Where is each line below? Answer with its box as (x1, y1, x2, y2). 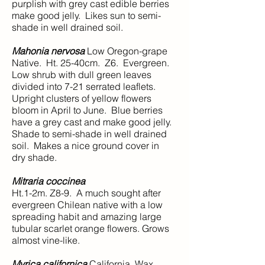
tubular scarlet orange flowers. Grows (12, 222, 169, 234)
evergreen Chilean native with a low (12, 199, 163, 211)
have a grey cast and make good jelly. (12, 116, 174, 128)
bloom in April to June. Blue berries (12, 104, 163, 116)
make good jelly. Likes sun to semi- (12, 9, 161, 21)
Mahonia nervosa (12, 45, 85, 57)
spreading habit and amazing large (12, 211, 161, 222)
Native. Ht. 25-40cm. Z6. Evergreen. (12, 57, 172, 69)
